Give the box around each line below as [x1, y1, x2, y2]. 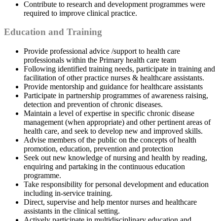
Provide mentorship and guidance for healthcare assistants [24, 82, 203, 91]
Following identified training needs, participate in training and [24, 64, 215, 73]
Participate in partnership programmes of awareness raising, [24, 91, 208, 100]
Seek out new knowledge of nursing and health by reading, [24, 153, 207, 162]
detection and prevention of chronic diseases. [24, 100, 163, 109]
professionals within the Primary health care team [24, 55, 176, 64]
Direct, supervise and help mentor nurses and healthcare [24, 197, 197, 206]
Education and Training [4, 27, 102, 37]
